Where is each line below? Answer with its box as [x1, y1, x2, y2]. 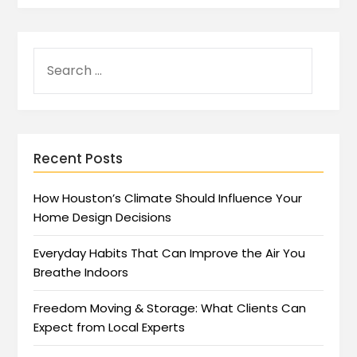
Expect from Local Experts [33, 319, 186, 336]
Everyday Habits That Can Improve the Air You [33, 245, 306, 262]
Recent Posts [33, 149, 124, 169]
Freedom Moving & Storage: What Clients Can [33, 300, 307, 317]
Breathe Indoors [33, 264, 129, 281]
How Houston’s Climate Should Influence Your [33, 190, 303, 207]
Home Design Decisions [33, 209, 172, 226]
